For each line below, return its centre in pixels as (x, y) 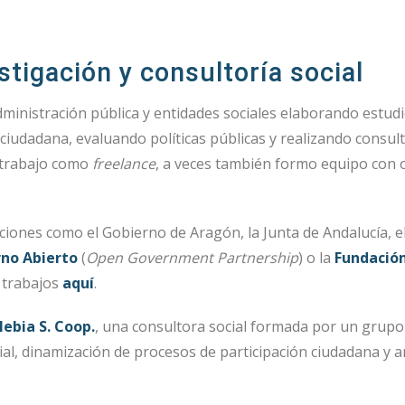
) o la (316, 257)
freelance (124, 163)
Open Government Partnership (192, 257)
